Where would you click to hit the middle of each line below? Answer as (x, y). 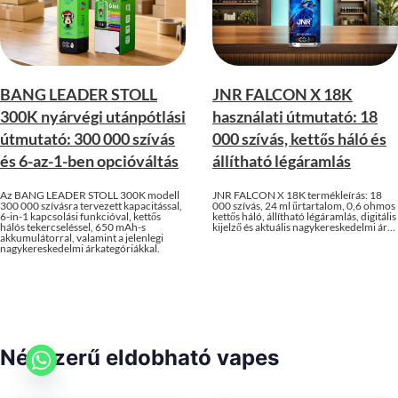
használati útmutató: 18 (295, 116)
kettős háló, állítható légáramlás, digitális (304, 216)
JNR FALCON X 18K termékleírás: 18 (297, 195)
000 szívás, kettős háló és (299, 138)
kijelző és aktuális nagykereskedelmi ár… (304, 227)
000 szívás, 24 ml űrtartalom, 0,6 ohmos (304, 205)
